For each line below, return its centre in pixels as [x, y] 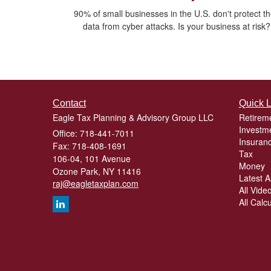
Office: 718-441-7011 [93, 133]
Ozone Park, [77, 171]
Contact [69, 103]
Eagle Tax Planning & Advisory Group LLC [133, 118]
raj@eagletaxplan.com [96, 184]
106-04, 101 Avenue [92, 159]
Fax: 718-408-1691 [90, 146]
